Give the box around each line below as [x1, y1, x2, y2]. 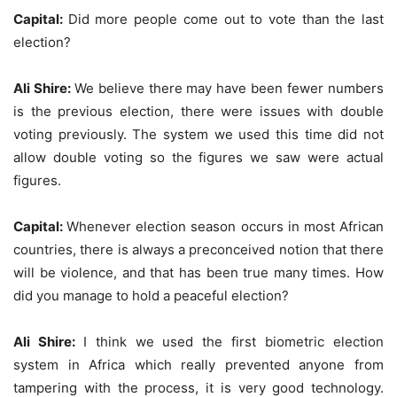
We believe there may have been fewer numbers [74, 79, 385, 97]
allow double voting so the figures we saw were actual [13, 148, 384, 166]
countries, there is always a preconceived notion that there [13, 240, 384, 258]
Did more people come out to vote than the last [67, 10, 385, 27]
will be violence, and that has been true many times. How [13, 263, 384, 281]
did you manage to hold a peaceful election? [13, 286, 289, 304]
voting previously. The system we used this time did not [13, 125, 384, 143]
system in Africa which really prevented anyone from [13, 355, 384, 373]
